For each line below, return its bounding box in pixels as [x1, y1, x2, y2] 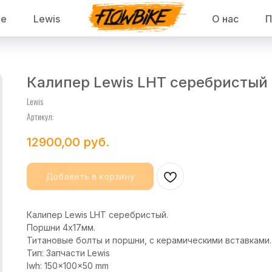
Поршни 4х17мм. [27, 222, 95, 233]
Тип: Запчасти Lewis [27, 248, 110, 259]
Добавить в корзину [46, 171, 135, 182]
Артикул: [27, 110, 54, 123]
